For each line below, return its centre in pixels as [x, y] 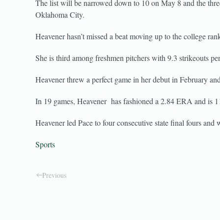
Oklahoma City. [60, 14]
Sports [45, 144]
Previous [54, 175]
